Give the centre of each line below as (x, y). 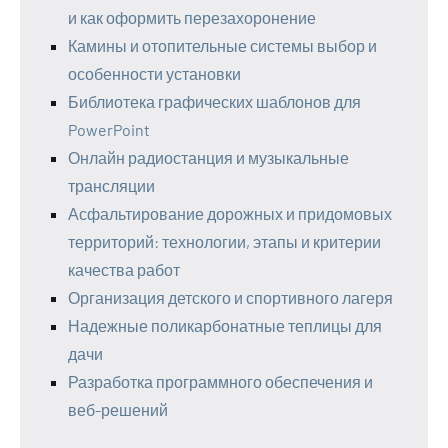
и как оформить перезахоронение (192, 17)
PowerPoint (109, 129)
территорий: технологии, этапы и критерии (224, 241)
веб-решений (118, 409)
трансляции (111, 185)
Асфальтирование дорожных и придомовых (230, 213)
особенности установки (154, 73)
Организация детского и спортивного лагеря (230, 297)
